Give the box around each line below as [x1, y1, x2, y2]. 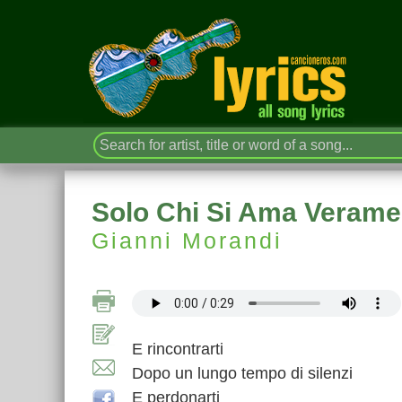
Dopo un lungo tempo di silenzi [132, 364, 353, 382]
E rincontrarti [132, 340, 223, 358]
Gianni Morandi [92, 228, 283, 253]
